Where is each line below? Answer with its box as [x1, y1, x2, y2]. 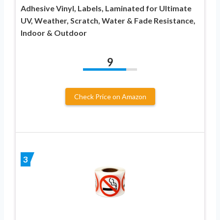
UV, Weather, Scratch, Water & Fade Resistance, [21, 16, 195, 26]
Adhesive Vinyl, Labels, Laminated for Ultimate [21, 3, 192, 13]
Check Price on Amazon [74, 92, 146, 101]
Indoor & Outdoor [21, 28, 87, 38]
